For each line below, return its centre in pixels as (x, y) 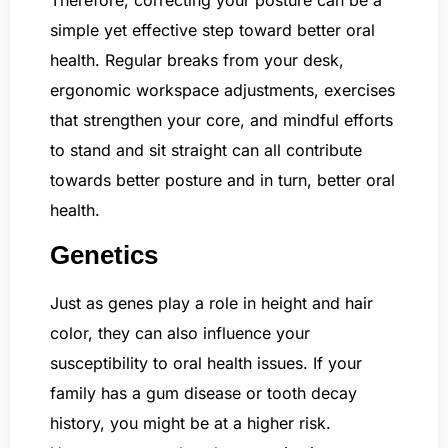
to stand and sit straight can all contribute (206, 149)
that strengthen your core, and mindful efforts (221, 119)
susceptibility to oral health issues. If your (206, 363)
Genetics (104, 255)
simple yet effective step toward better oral (212, 29)
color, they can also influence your (180, 333)
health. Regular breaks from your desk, (197, 59)
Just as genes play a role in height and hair (211, 303)
